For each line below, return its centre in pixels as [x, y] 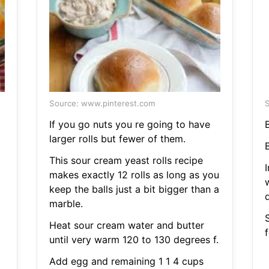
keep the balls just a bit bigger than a [134, 189]
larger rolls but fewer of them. [117, 139]
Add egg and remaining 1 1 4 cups [126, 261]
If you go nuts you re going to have [129, 125]
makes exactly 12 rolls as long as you [134, 175]
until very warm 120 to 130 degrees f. [134, 240]
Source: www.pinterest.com [102, 104]
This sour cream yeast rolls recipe [126, 161]
